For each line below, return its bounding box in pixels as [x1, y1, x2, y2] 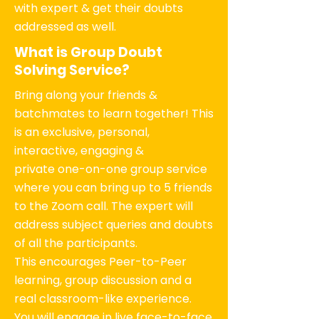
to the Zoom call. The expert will [14, 198, 193, 214]
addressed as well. [14, 19, 116, 35]
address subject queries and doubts [14, 216, 213, 233]
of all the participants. [14, 235, 137, 251]
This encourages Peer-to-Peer [14, 253, 187, 270]
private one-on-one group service [14, 161, 207, 177]
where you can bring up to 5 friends [14, 179, 212, 196]
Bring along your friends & [14, 87, 157, 103]
